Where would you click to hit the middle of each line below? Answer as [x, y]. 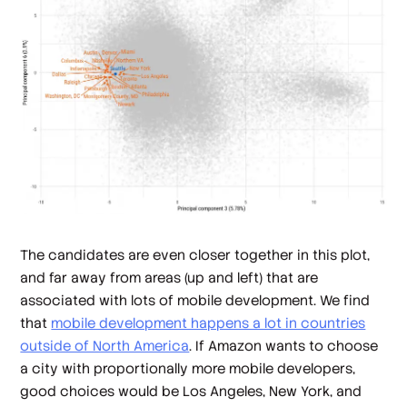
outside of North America [105, 345]
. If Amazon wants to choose [284, 345]
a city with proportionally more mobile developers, [188, 368]
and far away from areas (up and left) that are [169, 277]
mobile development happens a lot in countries [208, 323]
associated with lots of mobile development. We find [195, 300]
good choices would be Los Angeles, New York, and [191, 391]
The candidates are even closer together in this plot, [195, 254]
